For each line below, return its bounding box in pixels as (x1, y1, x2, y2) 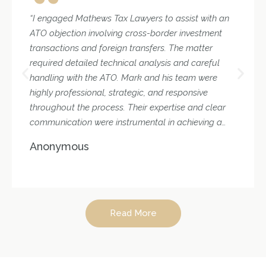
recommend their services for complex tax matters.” (30, 146, 234, 157)
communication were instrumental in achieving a (30, 116, 222, 128)
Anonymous (30, 140, 89, 153)
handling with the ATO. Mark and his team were (30, 72, 217, 83)
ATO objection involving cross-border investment (30, 27, 222, 39)
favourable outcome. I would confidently (30, 131, 192, 142)
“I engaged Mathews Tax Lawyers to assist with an (30, 12, 229, 24)
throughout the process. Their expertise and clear (30, 102, 226, 113)
